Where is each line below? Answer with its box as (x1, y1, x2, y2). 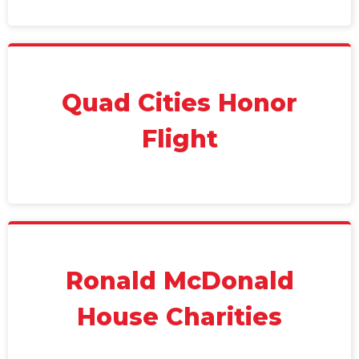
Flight (141, 124, 218, 154)
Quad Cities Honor (62, 88, 297, 118)
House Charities (77, 302, 282, 332)
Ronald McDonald (65, 266, 294, 296)
